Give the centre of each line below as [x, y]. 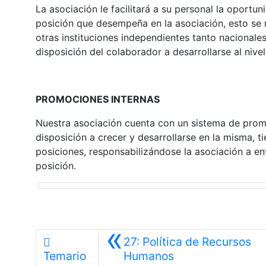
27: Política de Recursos [188, 241]
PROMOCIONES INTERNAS [97, 99]
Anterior [195, 255]
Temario [64, 256]
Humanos [149, 256]
